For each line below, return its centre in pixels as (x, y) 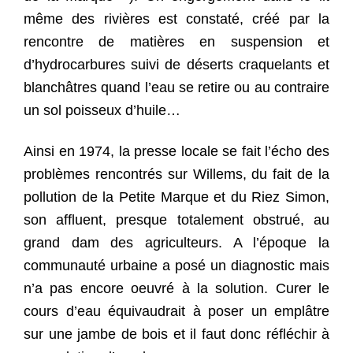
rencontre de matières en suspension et (176, 42)
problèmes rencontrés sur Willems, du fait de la (176, 174)
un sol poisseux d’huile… (102, 111)
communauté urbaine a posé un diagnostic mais (176, 265)
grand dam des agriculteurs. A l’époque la (176, 242)
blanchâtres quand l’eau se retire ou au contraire (176, 88)
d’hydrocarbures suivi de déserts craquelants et (176, 65)
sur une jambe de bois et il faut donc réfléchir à (176, 334)
